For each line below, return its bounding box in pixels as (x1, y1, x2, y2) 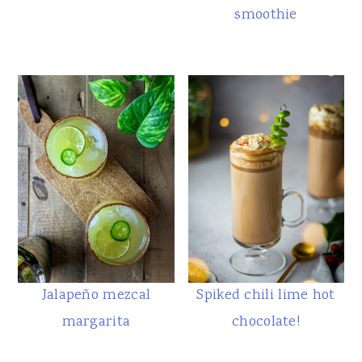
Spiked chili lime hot (196, 285, 335, 307)
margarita (61, 312, 131, 334)
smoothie (234, 4, 297, 26)
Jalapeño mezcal (41, 285, 151, 307)
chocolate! (232, 312, 301, 334)
